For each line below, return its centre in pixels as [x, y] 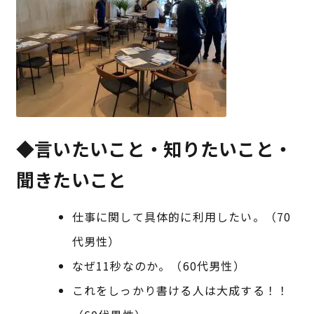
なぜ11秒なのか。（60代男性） [158, 266]
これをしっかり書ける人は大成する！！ [180, 291]
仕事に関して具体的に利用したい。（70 [182, 217]
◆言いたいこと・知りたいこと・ [154, 149]
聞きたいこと [71, 179]
